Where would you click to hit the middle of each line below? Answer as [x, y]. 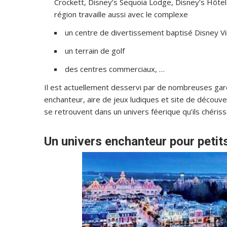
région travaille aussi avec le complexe [121, 14]
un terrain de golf [95, 51]
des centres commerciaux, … [115, 69]
